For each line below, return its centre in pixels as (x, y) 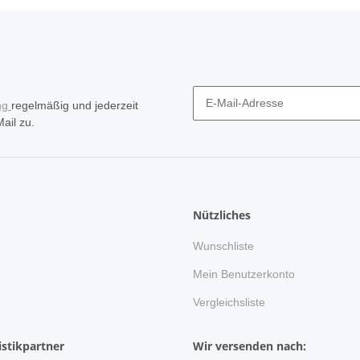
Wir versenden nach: (250, 346)
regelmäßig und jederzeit (75, 106)
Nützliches (222, 215)
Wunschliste (223, 245)
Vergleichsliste (229, 303)
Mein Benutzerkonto (244, 274)
